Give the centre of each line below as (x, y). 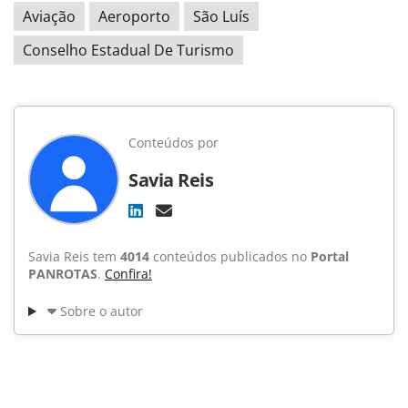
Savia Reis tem (74, 257)
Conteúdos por (173, 143)
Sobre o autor (101, 311)
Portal (330, 257)
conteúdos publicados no (230, 257)
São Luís (221, 17)
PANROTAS (63, 274)
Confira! (128, 274)
